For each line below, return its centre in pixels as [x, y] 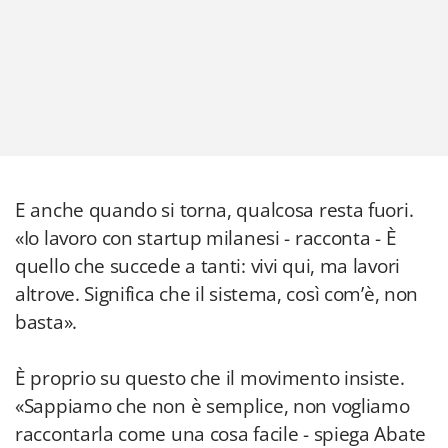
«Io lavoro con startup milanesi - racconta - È [206, 238]
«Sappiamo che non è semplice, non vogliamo [212, 406]
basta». [46, 322]
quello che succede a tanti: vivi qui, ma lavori [207, 266]
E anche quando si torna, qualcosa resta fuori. [214, 210]
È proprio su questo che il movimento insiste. [210, 378]
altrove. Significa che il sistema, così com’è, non [217, 294]
